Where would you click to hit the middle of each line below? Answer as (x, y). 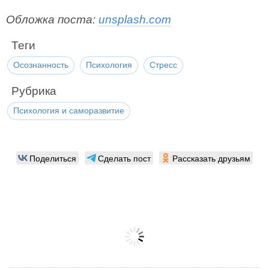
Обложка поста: (52, 20)
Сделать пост (124, 158)
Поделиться (53, 158)
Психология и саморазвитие (69, 110)
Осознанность (41, 65)
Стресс (163, 65)
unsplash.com (135, 20)
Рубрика (34, 91)
